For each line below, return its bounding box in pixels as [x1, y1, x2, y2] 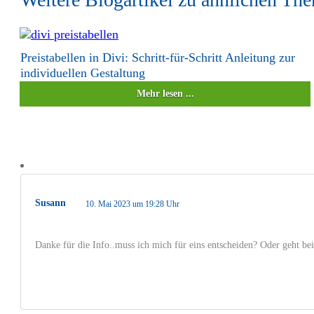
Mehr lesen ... [136, 88, 194, 99]
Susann [35, 197, 66, 208]
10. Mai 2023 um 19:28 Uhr [86, 198, 179, 209]
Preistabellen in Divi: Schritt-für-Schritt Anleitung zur [20, 50, 295, 64]
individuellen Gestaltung [20, 65, 145, 80]
